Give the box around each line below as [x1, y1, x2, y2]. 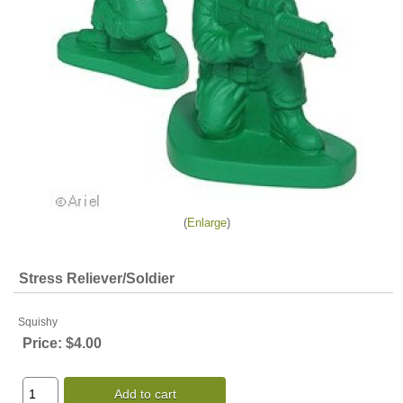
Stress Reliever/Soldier [19, 271, 175, 286]
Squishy [18, 316, 58, 327]
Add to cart [113, 387, 176, 401]
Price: [22, 336, 62, 351]
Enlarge [186, 216, 227, 229]
